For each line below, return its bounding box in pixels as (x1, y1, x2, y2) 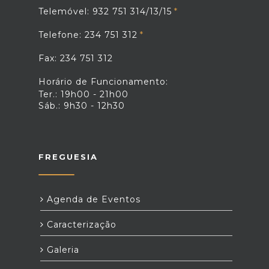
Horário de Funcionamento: (38, 76, 168, 87)
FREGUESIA (38, 151, 98, 162)
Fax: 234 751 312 (38, 52, 113, 64)
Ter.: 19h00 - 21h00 (38, 88, 128, 100)
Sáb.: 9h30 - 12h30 (38, 100, 125, 111)
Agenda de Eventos (44, 193, 141, 205)
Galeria (44, 244, 79, 255)
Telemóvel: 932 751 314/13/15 (38, 5, 172, 17)
